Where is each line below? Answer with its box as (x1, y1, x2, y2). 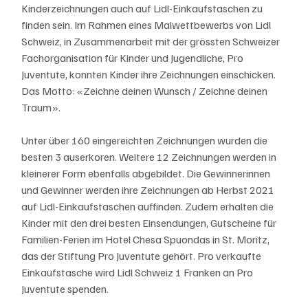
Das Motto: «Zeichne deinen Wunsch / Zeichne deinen (21, 83, 270, 98)
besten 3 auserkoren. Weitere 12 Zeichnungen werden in (21, 149, 279, 164)
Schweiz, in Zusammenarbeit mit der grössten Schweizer (21, 34, 283, 48)
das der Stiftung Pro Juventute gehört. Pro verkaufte (21, 248, 264, 263)
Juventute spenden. (21, 281, 109, 296)
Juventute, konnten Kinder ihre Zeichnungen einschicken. (21, 67, 278, 81)
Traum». (21, 100, 61, 114)
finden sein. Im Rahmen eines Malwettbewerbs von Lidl (21, 17, 274, 32)
